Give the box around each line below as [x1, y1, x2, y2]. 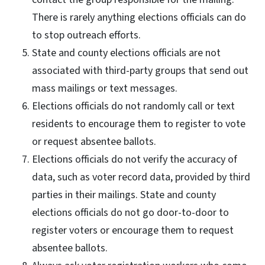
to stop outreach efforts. [32, 27, 141, 43]
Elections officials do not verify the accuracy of [32, 151, 237, 167]
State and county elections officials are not [32, 45, 221, 60]
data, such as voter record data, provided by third [32, 169, 250, 185]
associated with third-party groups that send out [32, 63, 248, 78]
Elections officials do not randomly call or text [32, 98, 235, 114]
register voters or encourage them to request [32, 222, 234, 238]
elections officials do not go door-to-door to [32, 205, 229, 220]
